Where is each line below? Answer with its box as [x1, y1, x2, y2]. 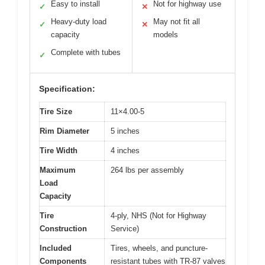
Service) [111, 224, 139, 234]
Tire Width [40, 146, 77, 156]
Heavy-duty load [51, 17, 106, 27]
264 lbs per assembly [111, 166, 184, 175]
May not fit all [153, 17, 200, 27]
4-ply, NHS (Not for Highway [111, 211, 206, 221]
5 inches [111, 127, 140, 136]
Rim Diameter [40, 127, 89, 136]
